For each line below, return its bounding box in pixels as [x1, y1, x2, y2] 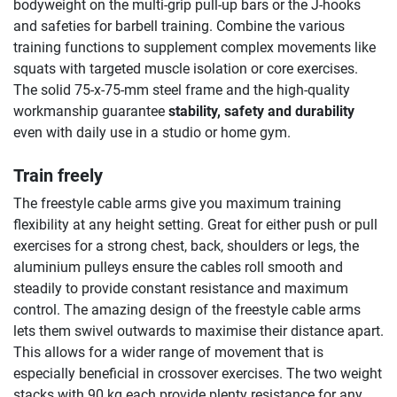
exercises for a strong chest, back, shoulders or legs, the [13, 237, 359, 255]
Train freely [13, 165, 103, 187]
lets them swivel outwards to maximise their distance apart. [13, 323, 384, 340]
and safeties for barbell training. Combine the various [13, 18, 345, 35]
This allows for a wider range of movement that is [13, 344, 323, 362]
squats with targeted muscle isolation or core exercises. [13, 60, 358, 78]
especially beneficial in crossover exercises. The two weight [13, 365, 382, 383]
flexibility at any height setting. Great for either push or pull [13, 216, 378, 234]
